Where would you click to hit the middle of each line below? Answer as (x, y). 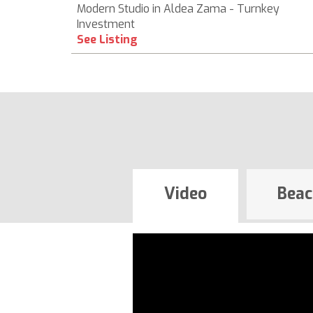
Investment (106, 24)
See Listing (107, 39)
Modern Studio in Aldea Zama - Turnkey (178, 9)
